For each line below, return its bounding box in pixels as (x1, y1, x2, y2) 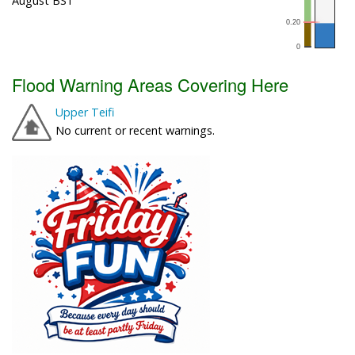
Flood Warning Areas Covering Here (12, 71, 288, 97)
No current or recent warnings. (55, 122, 215, 138)
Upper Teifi (55, 104, 114, 120)
